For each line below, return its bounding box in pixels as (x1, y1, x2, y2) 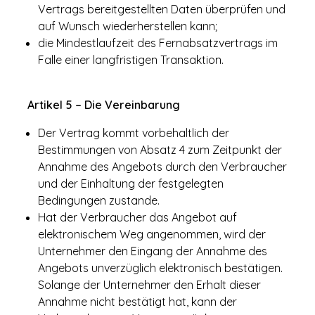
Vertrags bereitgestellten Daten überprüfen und (38, 2, 285, 16)
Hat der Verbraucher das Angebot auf (38, 210, 237, 224)
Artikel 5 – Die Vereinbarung (27, 98, 180, 112)
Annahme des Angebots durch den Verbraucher (38, 160, 287, 174)
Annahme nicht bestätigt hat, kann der (38, 295, 237, 309)
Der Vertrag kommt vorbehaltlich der (38, 126, 229, 140)
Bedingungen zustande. (38, 193, 160, 207)
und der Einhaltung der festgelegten (38, 176, 224, 191)
